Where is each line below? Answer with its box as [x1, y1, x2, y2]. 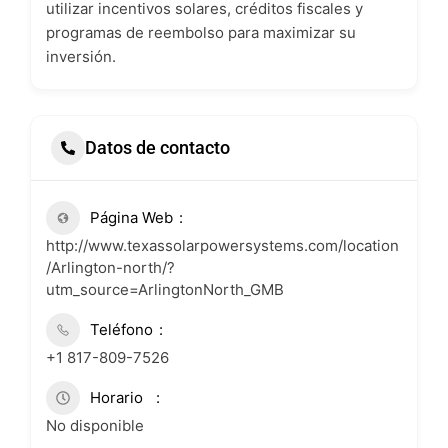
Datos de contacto [85, 137, 230, 159]
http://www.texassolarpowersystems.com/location [46, 235, 399, 255]
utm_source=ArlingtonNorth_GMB [46, 279, 284, 299]
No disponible [46, 415, 144, 435]
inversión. [46, 46, 116, 66]
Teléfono [90, 319, 153, 339]
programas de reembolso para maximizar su [46, 22, 356, 42]
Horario [90, 387, 143, 407]
